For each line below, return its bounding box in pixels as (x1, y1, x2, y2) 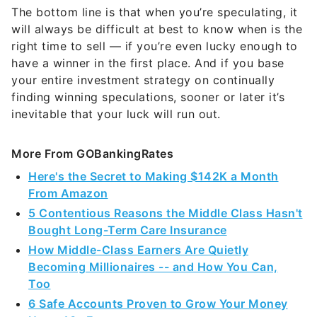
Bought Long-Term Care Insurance (28, 196, 227, 210)
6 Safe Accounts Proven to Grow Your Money (28, 270, 288, 284)
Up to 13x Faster (28, 287, 122, 301)
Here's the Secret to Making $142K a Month (28, 142, 279, 156)
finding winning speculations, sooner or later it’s (11, 63, 284, 77)
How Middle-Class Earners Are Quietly (28, 216, 248, 230)
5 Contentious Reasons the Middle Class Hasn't (28, 179, 303, 193)
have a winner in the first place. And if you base (11, 29, 284, 43)
